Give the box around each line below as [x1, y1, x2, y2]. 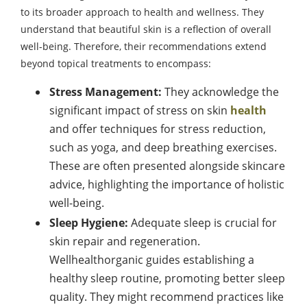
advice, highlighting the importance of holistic [49, 177, 284, 192]
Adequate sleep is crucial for [128, 215, 277, 230]
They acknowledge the [162, 84, 279, 99]
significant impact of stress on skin [49, 103, 230, 118]
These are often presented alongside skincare [49, 158, 285, 173]
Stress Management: [49, 84, 162, 99]
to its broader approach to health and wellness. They [21, 5, 264, 19]
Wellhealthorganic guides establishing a [49, 252, 254, 267]
